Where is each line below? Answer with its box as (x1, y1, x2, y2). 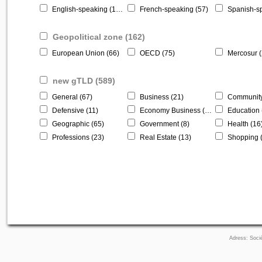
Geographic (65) (50, 120, 104, 129)
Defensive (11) (50, 106, 98, 115)
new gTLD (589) (50, 76, 115, 86)
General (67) (50, 93, 92, 102)
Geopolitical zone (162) (50, 32, 145, 42)
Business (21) (138, 93, 184, 102)
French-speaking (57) (138, 5, 208, 14)
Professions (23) (50, 133, 104, 142)
